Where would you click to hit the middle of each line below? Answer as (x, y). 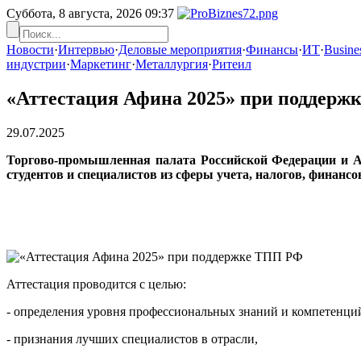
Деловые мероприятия (180, 50)
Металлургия (172, 64)
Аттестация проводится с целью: (96, 284)
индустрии (36, 64)
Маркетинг (101, 64)
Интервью (86, 50)
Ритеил (232, 64)
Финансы (272, 50)
